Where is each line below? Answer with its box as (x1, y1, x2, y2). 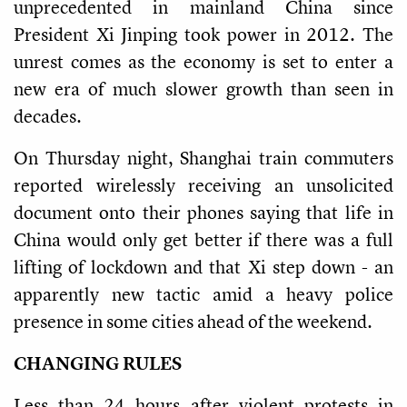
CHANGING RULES (14, 350, 182, 375)
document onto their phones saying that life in (14, 199, 393, 224)
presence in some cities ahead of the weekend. (14, 308, 372, 333)
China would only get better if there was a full (14, 226, 393, 252)
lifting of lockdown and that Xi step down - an (14, 253, 393, 279)
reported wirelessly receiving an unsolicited (14, 172, 393, 197)
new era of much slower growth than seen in (14, 75, 393, 101)
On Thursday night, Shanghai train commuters (14, 144, 393, 170)
